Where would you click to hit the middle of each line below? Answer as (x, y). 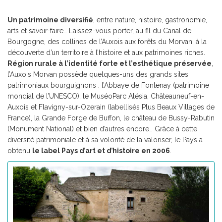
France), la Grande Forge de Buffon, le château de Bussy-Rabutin (111, 118)
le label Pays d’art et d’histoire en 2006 (101, 151)
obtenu (20, 151)
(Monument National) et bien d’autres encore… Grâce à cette (102, 129)
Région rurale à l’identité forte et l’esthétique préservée (110, 63)
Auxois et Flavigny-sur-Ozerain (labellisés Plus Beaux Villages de (111, 107)
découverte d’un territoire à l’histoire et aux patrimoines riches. (106, 53)
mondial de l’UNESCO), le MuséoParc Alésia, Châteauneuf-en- (106, 96)
